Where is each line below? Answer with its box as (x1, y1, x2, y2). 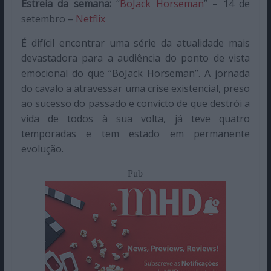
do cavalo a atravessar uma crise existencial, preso (21, 82, 250, 96)
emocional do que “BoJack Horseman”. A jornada (21, 67, 250, 80)
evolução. (21, 142, 64, 156)
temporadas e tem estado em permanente (21, 127, 250, 141)
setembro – (21, 12, 76, 26)
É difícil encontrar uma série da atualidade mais (21, 36, 250, 50)
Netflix (75, 12, 105, 26)
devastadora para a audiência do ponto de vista (21, 51, 250, 65)
